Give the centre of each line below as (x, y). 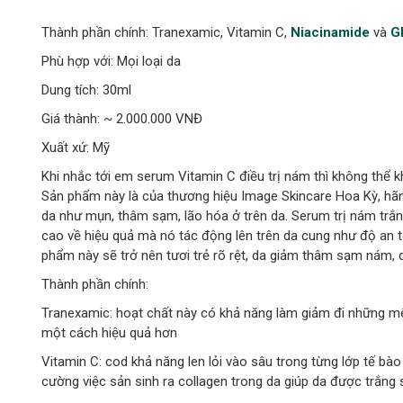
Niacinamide (330, 32)
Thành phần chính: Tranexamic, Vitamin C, (166, 32)
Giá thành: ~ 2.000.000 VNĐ (121, 118)
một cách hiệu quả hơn (109, 332)
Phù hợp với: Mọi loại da (111, 61)
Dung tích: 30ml (86, 90)
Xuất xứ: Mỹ (75, 147)
